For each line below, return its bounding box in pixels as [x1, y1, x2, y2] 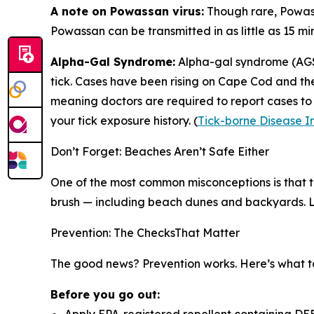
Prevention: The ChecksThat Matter [50, 226, 240, 240]
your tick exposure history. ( [50, 114, 198, 128]
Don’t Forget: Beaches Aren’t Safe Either [50, 144, 269, 158]
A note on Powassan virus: [50, 4, 204, 18]
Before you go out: [50, 287, 160, 301]
